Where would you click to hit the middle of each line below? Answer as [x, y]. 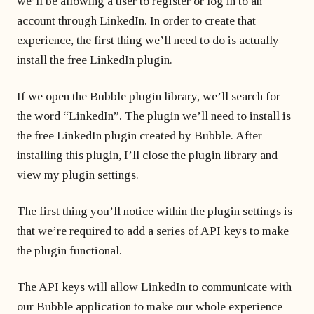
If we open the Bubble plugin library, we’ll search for [149, 96]
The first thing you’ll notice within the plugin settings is [155, 211]
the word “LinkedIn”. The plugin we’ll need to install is [154, 116]
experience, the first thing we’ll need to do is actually [148, 40]
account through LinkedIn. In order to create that [136, 20]
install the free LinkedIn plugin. [95, 60]
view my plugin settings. [78, 175]
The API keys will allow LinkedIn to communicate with [154, 287]
